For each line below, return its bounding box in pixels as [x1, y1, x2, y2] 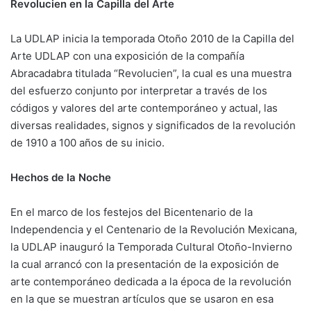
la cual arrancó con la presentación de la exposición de [10, 258, 279, 271]
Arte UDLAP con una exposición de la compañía [10, 49, 244, 62]
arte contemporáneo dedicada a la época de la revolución [10, 275, 292, 288]
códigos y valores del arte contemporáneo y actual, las [10, 101, 278, 115]
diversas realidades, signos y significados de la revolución [10, 119, 296, 132]
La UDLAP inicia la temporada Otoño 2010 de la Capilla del [10, 32, 294, 45]
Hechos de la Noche [10, 171, 111, 184]
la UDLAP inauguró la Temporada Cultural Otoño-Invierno [10, 240, 292, 253]
